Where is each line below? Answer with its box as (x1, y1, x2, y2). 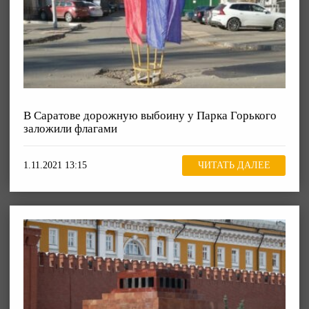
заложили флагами (23, 121, 117, 135)
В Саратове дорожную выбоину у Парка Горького (23, 108, 277, 122)
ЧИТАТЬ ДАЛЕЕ (197, 160, 270, 171)
